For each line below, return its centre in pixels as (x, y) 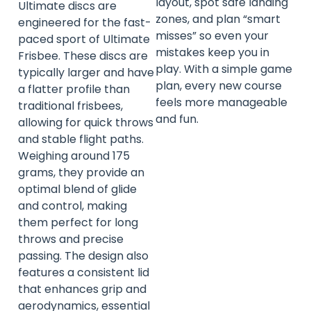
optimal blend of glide (77, 190)
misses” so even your (212, 35)
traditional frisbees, (70, 106)
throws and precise (71, 239)
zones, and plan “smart (218, 19)
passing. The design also (83, 256)
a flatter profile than (74, 90)
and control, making (73, 206)
